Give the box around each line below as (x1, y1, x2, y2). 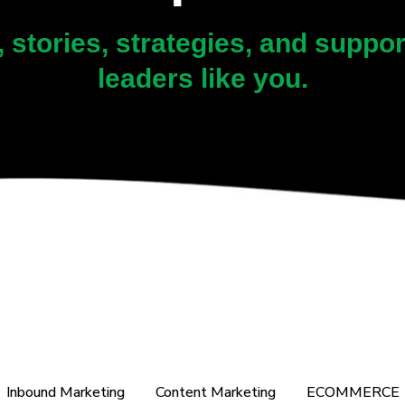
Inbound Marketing (6, 382, 125, 402)
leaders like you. (97, 63, 308, 93)
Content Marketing (155, 382, 276, 402)
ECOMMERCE (306, 382, 400, 402)
